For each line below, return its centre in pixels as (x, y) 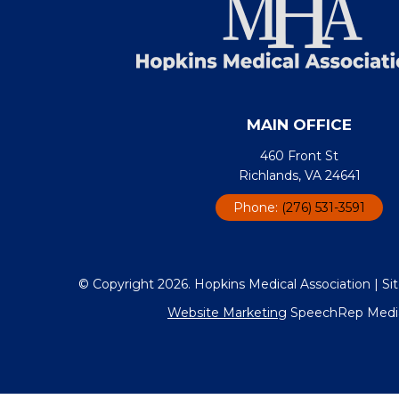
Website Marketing (227, 313)
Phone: (257, 208)
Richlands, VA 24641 (299, 175)
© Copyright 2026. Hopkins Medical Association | (230, 284)
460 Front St (299, 156)
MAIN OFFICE (299, 125)
